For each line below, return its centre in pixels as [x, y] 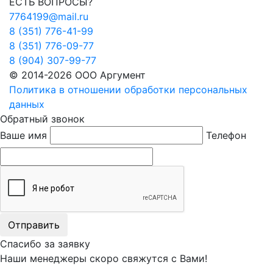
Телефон [226, 136]
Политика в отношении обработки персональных [128, 90]
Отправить [34, 225]
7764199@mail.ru [49, 17]
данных [27, 105]
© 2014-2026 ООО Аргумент [77, 75]
